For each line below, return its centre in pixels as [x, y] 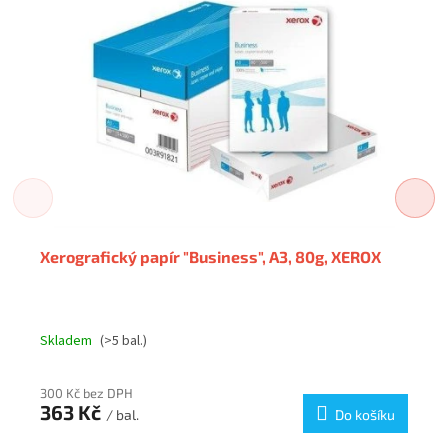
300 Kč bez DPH [86, 393]
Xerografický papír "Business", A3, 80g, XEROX [210, 257]
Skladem [66, 341]
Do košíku [365, 415]
